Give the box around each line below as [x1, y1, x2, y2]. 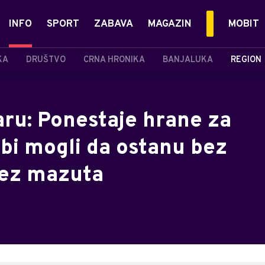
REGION [231, 54, 261, 65]
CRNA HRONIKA [83, 54, 145, 65]
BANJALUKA [163, 54, 213, 65]
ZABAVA [94, 18, 133, 31]
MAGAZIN [148, 18, 192, 31]
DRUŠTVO [26, 54, 66, 65]
